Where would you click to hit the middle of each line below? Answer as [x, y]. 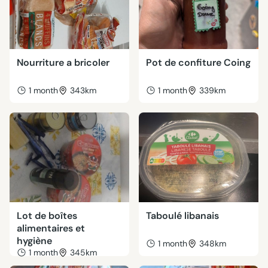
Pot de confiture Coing [198, 63]
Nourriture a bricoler [63, 63]
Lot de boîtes [47, 216]
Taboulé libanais [182, 216]
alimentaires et [51, 228]
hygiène [34, 241]
